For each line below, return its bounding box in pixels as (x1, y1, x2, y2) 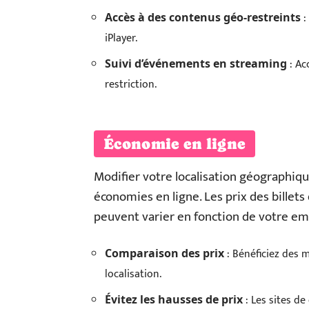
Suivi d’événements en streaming (105, 56, 287, 71)
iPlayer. (105, 29, 137, 48)
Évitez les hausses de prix (105, 292, 243, 307)
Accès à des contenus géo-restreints (105, 10, 301, 25)
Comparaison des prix (105, 246, 224, 261)
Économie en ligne (103, 135, 246, 152)
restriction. (105, 75, 157, 94)
